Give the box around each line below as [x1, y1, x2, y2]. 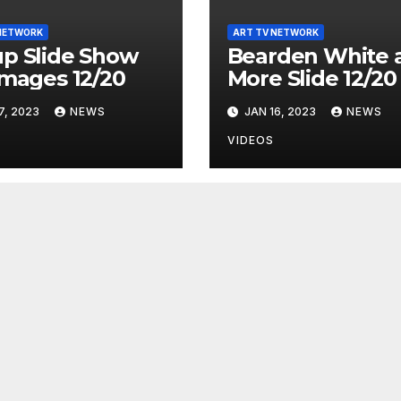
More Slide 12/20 [226, 65, 397, 92]
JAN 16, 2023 [241, 105, 319, 119]
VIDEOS [226, 133, 274, 148]
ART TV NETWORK [232, 27, 319, 38]
